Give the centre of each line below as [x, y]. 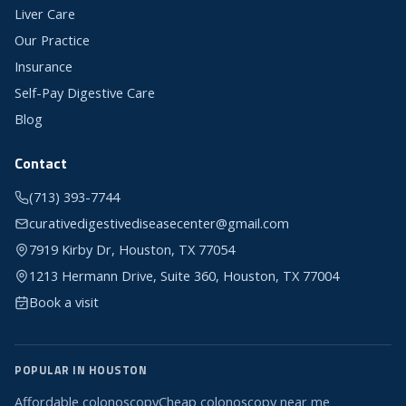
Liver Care [45, 14]
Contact [41, 164]
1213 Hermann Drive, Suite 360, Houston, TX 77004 [184, 276]
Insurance [43, 67]
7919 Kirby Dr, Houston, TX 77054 [132, 250]
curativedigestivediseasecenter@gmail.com [159, 224]
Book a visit [64, 303]
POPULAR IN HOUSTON [81, 371]
